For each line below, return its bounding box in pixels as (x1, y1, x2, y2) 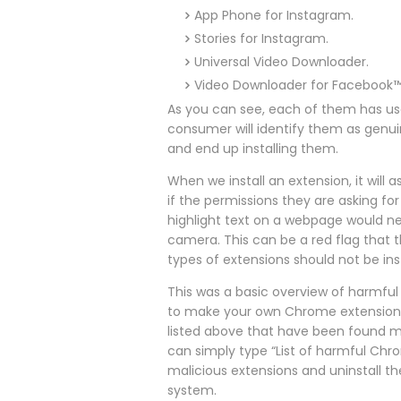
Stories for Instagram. (194, 30, 328, 48)
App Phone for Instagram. (194, 6, 354, 25)
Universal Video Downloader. (194, 53, 369, 72)
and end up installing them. (167, 140, 338, 158)
